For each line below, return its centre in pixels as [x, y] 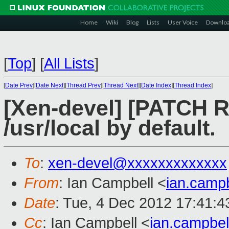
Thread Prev [84, 85]
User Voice [183, 22]
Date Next [50, 85]
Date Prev [19, 85]
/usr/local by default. [110, 128]
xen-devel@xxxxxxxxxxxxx [138, 163]
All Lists [69, 63]
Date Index [156, 85]
